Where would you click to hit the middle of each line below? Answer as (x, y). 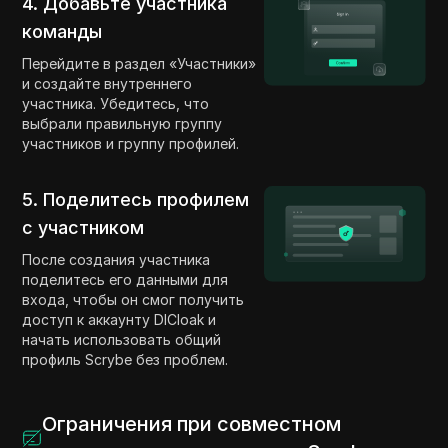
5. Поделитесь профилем (136, 199)
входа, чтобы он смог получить (133, 299)
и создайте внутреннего (107, 83)
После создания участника (116, 259)
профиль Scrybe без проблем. (125, 359)
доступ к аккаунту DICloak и (119, 319)
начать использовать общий (122, 339)
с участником (83, 227)
